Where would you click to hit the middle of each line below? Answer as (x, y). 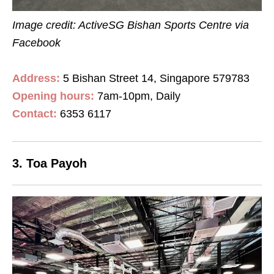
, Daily (165, 96)
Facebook (36, 43)
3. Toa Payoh (50, 163)
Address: (36, 78)
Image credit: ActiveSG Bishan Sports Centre (124, 25)
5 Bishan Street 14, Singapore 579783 (155, 78)
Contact (33, 113)
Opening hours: (53, 96)
